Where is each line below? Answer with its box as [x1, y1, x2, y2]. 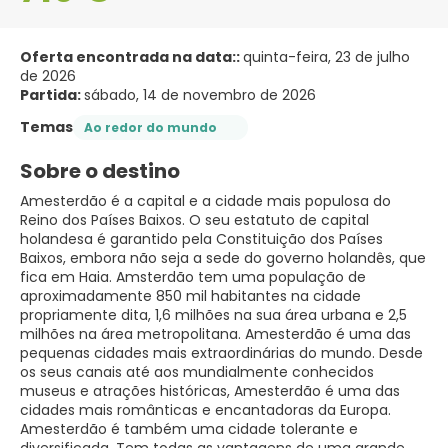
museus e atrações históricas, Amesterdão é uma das [20, 381, 400, 401]
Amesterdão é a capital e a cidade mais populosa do [20, 191, 391, 211]
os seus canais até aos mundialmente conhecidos [20, 362, 374, 382]
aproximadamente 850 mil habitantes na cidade [20, 286, 361, 306]
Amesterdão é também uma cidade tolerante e [20, 419, 358, 439]
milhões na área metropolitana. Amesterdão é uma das [20, 324, 411, 344]
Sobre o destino [20, 157, 180, 185]
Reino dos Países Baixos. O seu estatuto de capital [20, 210, 369, 230]
